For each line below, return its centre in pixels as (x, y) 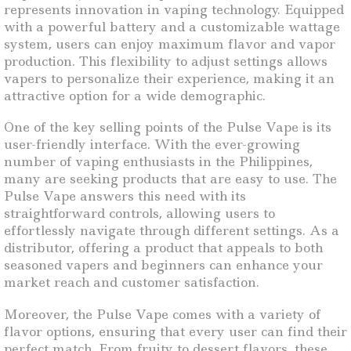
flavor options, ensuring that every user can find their (175, 331)
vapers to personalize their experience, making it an (169, 78)
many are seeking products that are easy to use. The (170, 179)
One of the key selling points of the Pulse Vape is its (168, 127)
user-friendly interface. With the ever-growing (152, 145)
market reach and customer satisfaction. (132, 282)
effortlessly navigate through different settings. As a (172, 231)
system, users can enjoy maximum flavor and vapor (170, 43)
